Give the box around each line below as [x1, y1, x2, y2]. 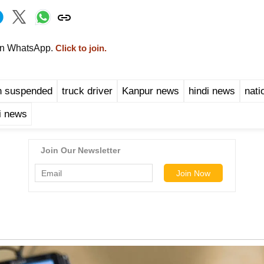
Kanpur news [122, 85, 179, 97]
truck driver [62, 85, 113, 97]
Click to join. [53, 44, 107, 54]
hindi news [189, 85, 235, 97]
